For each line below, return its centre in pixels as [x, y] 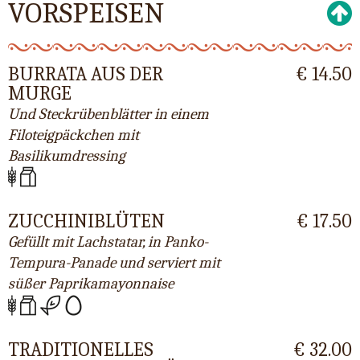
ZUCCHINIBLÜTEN [86, 221]
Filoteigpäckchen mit [74, 135]
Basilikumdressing [67, 156]
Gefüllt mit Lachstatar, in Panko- [108, 242]
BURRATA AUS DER [86, 74]
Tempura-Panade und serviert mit [114, 263]
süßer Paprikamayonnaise [91, 284]
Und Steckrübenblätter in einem [108, 114]
